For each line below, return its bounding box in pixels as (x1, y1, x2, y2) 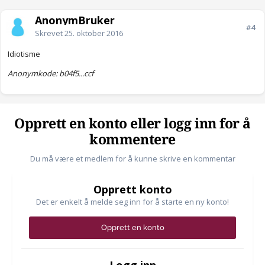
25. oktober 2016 (64, 28, 123, 39)
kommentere (89, 132, 176, 148)
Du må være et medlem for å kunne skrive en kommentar (30, 153, 235, 164)
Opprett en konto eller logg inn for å (14, 116, 251, 132)
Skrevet (35, 28, 64, 39)
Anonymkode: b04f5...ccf (8, 68, 93, 79)
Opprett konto (93, 182, 172, 197)
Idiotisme (8, 49, 40, 60)
